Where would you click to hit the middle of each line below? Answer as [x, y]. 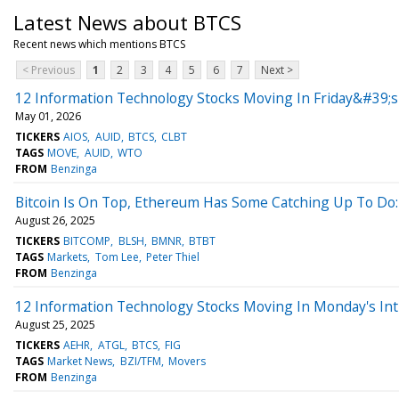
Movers [187, 361]
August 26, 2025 [55, 220]
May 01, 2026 [48, 116]
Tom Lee [117, 256]
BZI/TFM [140, 361]
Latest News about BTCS [127, 22]
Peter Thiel [172, 256]
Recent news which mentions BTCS [99, 44]
